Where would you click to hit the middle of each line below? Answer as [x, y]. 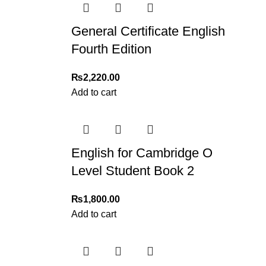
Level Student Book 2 [133, 171]
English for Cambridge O [142, 153]
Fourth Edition [111, 49]
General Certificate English [148, 31]
